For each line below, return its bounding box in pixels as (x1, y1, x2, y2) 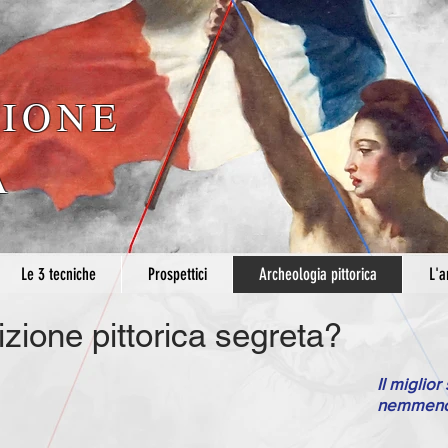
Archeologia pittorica (258, 264, 377, 284)
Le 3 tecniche (20, 264, 96, 284)
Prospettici (147, 264, 207, 284)
